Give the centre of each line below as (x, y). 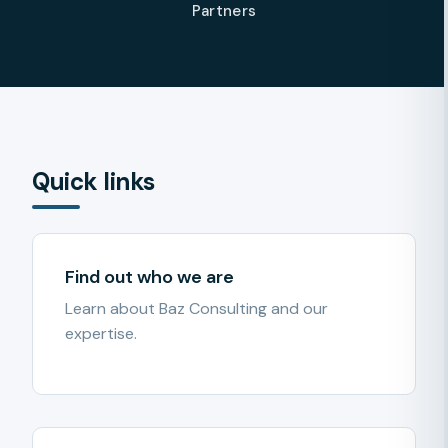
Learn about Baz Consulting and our (196, 308)
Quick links (93, 181)
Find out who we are (149, 277)
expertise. (101, 333)
